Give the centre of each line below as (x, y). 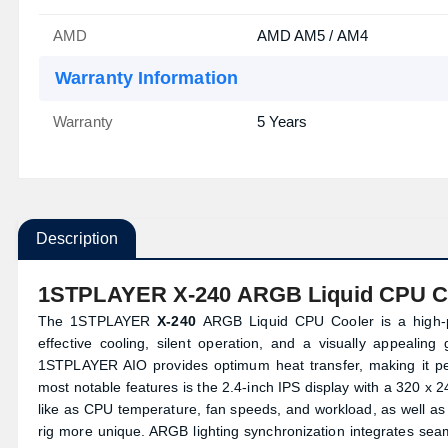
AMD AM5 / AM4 (312, 35)
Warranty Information (146, 78)
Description (77, 238)
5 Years (282, 121)
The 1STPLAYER (98, 321)
